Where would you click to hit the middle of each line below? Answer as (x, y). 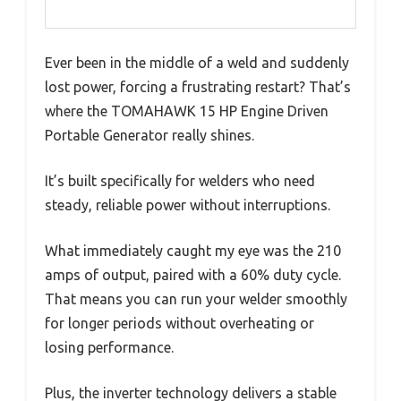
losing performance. (109, 347)
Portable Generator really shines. (149, 135)
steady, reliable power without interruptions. (188, 205)
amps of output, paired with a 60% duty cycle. (193, 275)
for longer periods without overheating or (179, 323)
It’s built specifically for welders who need (180, 181)
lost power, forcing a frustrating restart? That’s (198, 87)
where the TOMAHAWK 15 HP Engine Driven (187, 111)
